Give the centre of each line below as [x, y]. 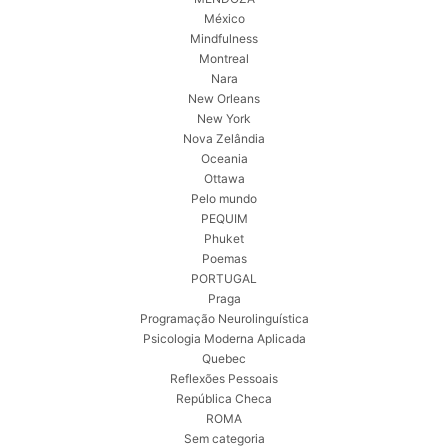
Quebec [224, 359]
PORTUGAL [224, 279]
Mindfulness [224, 39]
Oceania [224, 159]
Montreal [224, 59]
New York [224, 119]
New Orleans [224, 99]
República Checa [224, 399]
